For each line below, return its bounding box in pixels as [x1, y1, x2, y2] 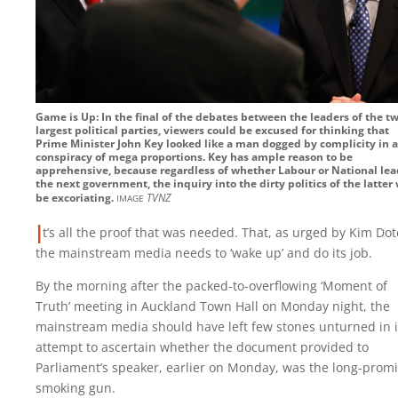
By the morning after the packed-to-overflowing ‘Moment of [36, 277, 387, 295]
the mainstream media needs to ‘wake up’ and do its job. [36, 244, 372, 262]
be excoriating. [36, 190, 116, 206]
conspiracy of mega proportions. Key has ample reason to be [36, 149, 353, 165]
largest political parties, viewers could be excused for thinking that [36, 123, 389, 139]
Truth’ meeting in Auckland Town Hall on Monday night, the [36, 298, 390, 315]
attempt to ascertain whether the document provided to [36, 338, 369, 356]
